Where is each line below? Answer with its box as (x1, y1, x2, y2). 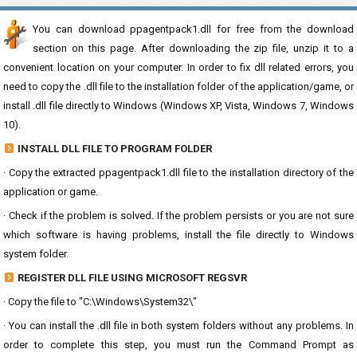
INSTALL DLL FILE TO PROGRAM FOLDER (18, 143, 212, 155)
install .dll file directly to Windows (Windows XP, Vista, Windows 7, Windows (3, 100, 354, 112)
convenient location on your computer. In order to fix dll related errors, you (3, 61, 354, 73)
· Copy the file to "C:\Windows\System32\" (3, 296, 197, 308)
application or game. (3, 186, 98, 198)
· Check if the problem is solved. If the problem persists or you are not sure (3, 210, 354, 222)
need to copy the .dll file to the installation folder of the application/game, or (3, 80, 354, 92)
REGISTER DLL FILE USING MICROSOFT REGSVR (18, 272, 247, 284)
